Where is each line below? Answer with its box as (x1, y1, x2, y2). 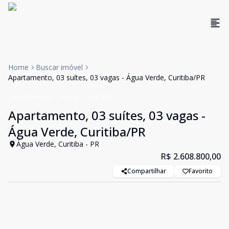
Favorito (189, 167, 213, 175)
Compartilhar (127, 167, 166, 175)
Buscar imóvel (36, 62, 83, 72)
